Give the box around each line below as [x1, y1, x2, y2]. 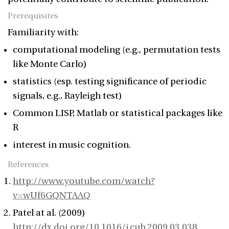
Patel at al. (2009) [13, 208, 85, 218]
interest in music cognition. [13, 140, 131, 150]
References [8, 160, 49, 169]
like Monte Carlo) [13, 59, 87, 70]
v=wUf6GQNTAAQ [13, 190, 90, 201]
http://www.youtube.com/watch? [13, 176, 154, 187]
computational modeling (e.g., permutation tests [13, 44, 220, 55]
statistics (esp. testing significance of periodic [13, 76, 207, 87]
